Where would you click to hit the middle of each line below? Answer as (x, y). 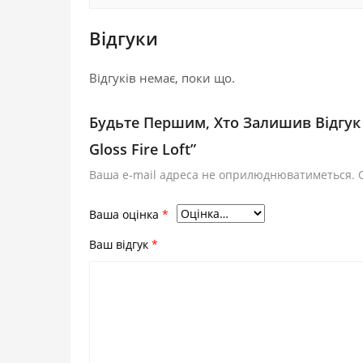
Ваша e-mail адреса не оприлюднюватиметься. (222, 175)
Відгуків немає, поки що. (162, 78)
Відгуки (124, 38)
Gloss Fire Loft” (143, 149)
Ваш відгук (120, 245)
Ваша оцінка (126, 215)
